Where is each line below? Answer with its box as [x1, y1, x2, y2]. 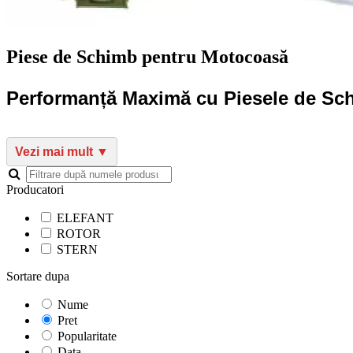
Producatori [6, 182, 64, 196]
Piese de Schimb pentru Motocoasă [6, 46, 288, 67]
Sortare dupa [6, 269, 69, 283]
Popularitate [58, 329, 117, 343]
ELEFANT [57, 210, 113, 225]
